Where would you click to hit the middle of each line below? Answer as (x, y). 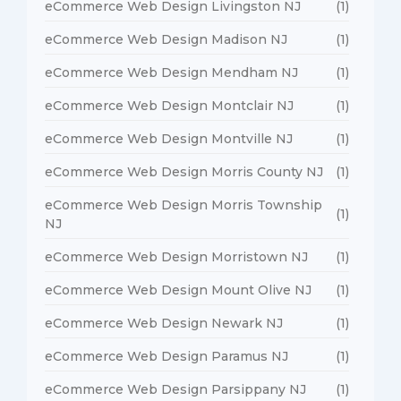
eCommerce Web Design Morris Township (183, 205)
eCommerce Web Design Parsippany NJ (175, 389)
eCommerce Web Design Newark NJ (164, 323)
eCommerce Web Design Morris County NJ (184, 171)
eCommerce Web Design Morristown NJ (176, 256)
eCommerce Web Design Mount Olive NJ (178, 290)
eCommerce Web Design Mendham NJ (171, 72)
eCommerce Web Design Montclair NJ (169, 105)
